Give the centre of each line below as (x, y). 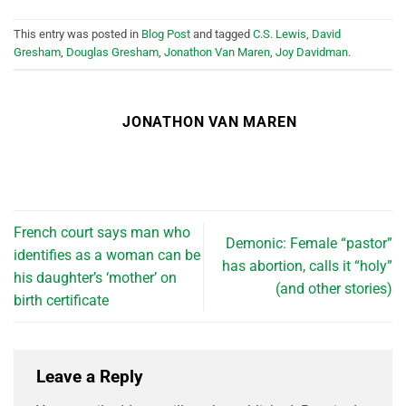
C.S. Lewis (280, 34)
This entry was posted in (77, 34)
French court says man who (102, 232)
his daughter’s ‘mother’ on (95, 277)
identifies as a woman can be (107, 255)
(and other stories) (334, 289)
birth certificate (61, 300)
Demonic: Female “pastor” (309, 244)
